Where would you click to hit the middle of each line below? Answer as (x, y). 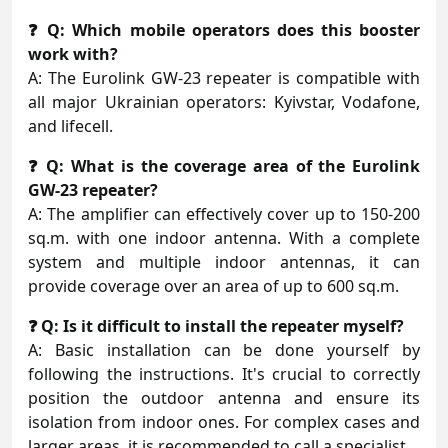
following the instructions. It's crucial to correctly (224, 373)
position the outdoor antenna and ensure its (224, 397)
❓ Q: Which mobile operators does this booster (224, 29)
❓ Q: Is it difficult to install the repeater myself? (216, 325)
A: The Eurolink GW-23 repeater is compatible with (224, 77)
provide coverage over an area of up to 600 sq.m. (213, 285)
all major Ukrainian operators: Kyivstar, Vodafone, (224, 101)
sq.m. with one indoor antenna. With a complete (224, 237)
